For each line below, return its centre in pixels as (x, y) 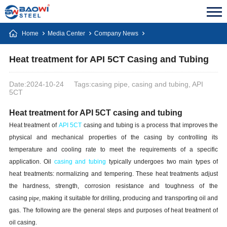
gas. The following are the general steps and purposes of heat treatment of (113, 210)
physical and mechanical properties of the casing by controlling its (113, 137)
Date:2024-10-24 (36, 84)
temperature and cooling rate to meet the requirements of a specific (113, 149)
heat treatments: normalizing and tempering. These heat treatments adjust (113, 174)
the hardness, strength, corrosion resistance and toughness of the (113, 186)
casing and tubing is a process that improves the (150, 125)
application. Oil (31, 162)
